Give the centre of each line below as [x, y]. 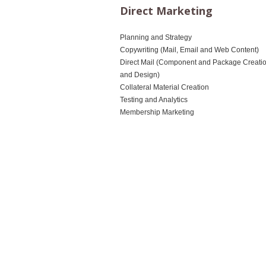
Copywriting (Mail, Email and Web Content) [189, 50]
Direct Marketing [166, 11]
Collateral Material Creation [164, 88]
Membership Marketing [157, 113]
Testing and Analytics [154, 100]
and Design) [140, 75]
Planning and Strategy [156, 38]
